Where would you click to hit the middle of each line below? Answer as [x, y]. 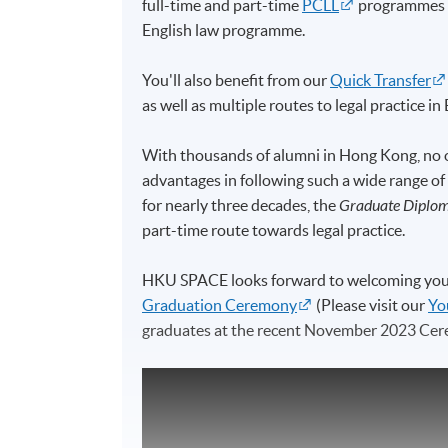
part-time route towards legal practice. [274, 229]
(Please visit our [371, 304]
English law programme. [224, 29]
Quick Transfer [381, 79]
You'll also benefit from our [236, 79]
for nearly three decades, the [241, 204]
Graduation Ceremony [220, 304]
